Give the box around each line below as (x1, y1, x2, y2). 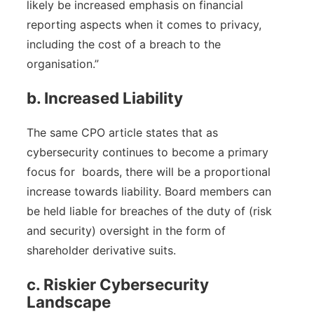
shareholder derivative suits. (27, 243, 176, 257)
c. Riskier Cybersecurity (27, 275, 209, 294)
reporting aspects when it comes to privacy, (27, 17, 261, 32)
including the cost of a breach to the (27, 36, 221, 51)
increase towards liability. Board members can (27, 184, 271, 198)
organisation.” (27, 56, 99, 71)
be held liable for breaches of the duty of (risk (27, 203, 272, 218)
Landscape (27, 292, 111, 312)
